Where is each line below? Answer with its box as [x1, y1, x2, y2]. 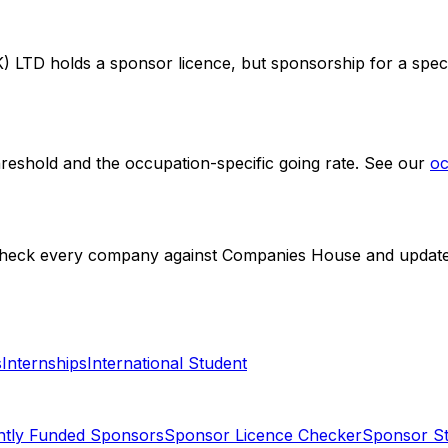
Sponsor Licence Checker [164, 425, 362, 446]
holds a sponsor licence [45, 52, 231, 73]
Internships [2, 353, 87, 374]
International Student [87, 353, 247, 374]
